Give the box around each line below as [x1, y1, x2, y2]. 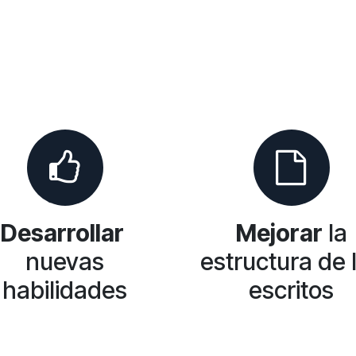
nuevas [25, 247, 104, 276]
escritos [249, 276, 334, 304]
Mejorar [235, 219, 323, 247]
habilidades [2, 276, 127, 304]
